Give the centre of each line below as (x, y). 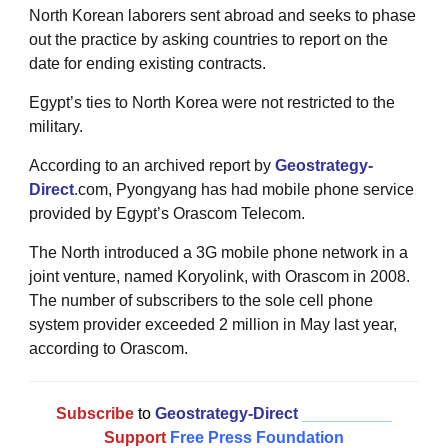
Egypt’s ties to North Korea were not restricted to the (212, 102)
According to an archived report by (152, 165)
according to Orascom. (108, 348)
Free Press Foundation (257, 437)
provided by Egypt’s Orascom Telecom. (167, 213)
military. (56, 126)
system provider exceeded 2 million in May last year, (213, 324)
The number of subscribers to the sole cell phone (201, 300)
